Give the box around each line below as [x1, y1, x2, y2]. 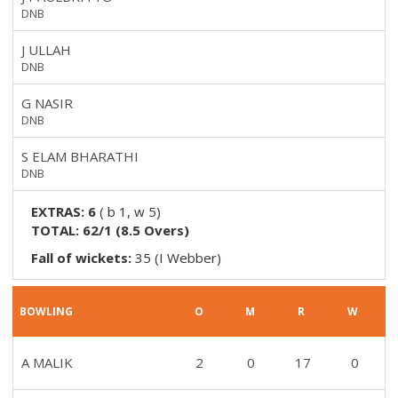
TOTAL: [31, 221, 83, 239]
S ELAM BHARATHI [21, 147, 139, 165]
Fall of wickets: [31, 249, 135, 267]
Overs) [140, 221, 189, 239]
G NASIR [21, 93, 73, 112]
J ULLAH [21, 40, 71, 59]
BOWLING [20, 303, 73, 319]
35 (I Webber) [135, 249, 221, 267]
